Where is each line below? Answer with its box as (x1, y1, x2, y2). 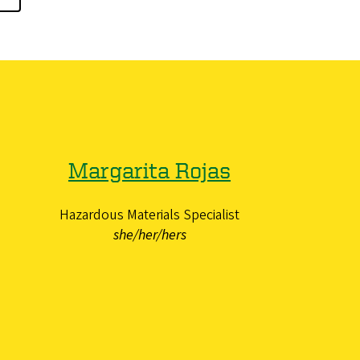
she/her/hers (112, 224, 186, 245)
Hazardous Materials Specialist (59, 204, 239, 225)
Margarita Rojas (68, 157, 231, 182)
